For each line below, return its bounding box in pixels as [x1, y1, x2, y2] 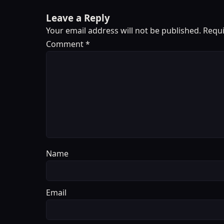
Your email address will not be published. [46, 24, 201, 36]
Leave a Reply [46, 11, 110, 24]
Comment [46, 38, 85, 49]
